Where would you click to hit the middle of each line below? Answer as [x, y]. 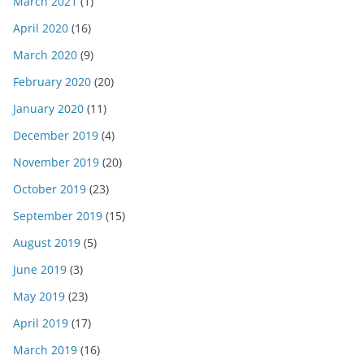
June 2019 [40, 269]
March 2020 [45, 54]
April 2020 [41, 28]
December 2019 [56, 135]
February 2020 [52, 81]
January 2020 [48, 108]
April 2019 [41, 323]
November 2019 [56, 162]
